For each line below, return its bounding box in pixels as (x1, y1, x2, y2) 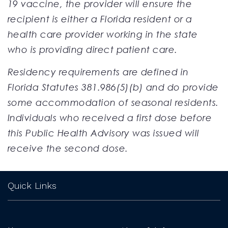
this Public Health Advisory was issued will (8, 127, 199, 138)
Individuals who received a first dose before (8, 111, 212, 123)
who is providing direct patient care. (8, 43, 178, 55)
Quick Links (8, 180, 56, 191)
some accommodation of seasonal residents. (8, 96, 219, 108)
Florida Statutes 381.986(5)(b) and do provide (8, 81, 219, 93)
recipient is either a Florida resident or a (8, 13, 192, 24)
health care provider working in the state (8, 28, 198, 40)
